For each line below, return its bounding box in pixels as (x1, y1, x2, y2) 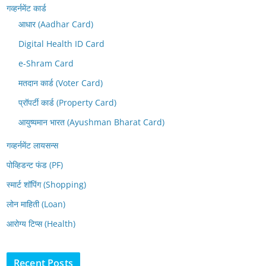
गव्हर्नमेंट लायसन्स (7, 139, 58, 151)
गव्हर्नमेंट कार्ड (7, 2, 46, 14)
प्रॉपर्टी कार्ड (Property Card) (18, 96, 116, 108)
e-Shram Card (18, 57, 74, 69)
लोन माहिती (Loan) (7, 198, 65, 210)
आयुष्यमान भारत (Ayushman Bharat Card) (18, 116, 164, 128)
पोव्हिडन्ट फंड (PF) (7, 159, 63, 170)
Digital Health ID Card (18, 37, 104, 49)
